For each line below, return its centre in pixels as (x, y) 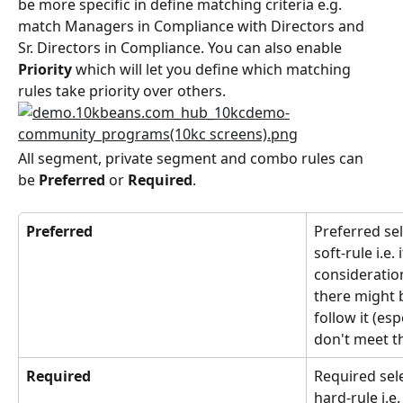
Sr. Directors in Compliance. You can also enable (182, 48)
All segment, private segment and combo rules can (193, 159)
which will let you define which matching (213, 70)
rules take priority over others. (122, 91)
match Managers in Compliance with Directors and (193, 27)
